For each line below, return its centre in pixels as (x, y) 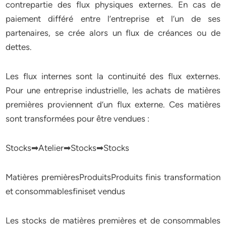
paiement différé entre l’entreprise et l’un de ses (113, 19)
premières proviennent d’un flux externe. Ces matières (113, 104)
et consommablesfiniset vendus (66, 191)
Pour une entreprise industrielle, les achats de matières (113, 90)
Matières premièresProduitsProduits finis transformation (113, 177)
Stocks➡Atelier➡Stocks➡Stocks (68, 148)
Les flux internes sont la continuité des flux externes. (113, 76)
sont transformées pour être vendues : (78, 119)
